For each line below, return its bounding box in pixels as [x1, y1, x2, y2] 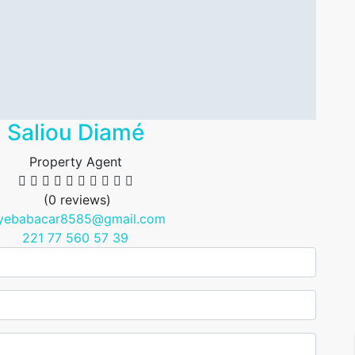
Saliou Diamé [6, 119, 144, 147]
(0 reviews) [43, 192, 111, 208]
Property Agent [29, 154, 122, 170]
